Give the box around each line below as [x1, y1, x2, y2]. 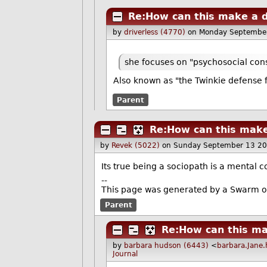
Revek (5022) [111, 141, 160, 150]
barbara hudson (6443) [123, 241, 209, 250]
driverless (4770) [123, 28, 185, 37]
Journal [112, 250, 138, 259]
